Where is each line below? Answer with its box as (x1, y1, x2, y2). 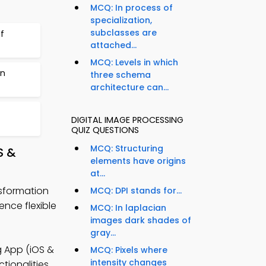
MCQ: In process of (90, 2, 173, 14)
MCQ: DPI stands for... (90, 185, 182, 197)
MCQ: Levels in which (90, 56, 178, 69)
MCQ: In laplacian (90, 202, 166, 214)
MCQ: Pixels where (90, 244, 167, 256)
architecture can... (90, 81, 169, 94)
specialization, (90, 14, 152, 27)
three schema (90, 69, 151, 81)
